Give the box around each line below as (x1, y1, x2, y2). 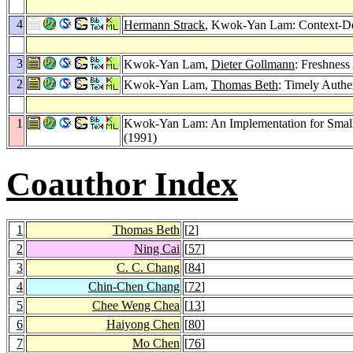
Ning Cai (134, 241, 180, 255)
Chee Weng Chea (92, 298, 180, 312)
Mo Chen (132, 336, 180, 350)
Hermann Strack (124, 17, 205, 32)
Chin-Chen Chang (88, 279, 180, 293)
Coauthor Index (6, 165, 238, 203)
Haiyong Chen (106, 317, 180, 331)
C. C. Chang (117, 260, 180, 274)
